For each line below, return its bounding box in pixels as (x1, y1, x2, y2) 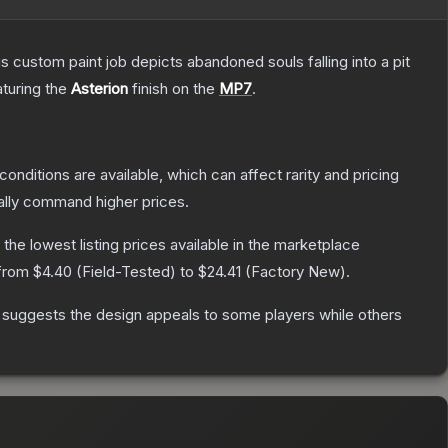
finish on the (128, 79, 219, 99)
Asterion (71, 79, 128, 99)
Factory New (251, 262, 340, 282)
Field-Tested (82, 262, 170, 282)
